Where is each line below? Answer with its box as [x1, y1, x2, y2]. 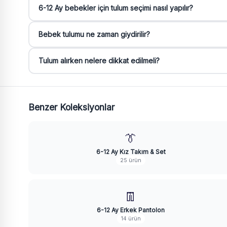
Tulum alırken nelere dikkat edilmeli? [38, 56, 160, 65]
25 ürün [120, 157, 141, 164]
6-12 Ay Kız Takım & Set [96, 148, 166, 156]
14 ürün [121, 215, 141, 222]
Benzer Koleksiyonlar [28, 101, 115, 112]
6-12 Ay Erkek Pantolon [97, 206, 165, 214]
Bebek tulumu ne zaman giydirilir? [38, 30, 150, 39]
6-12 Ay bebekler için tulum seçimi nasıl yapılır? [38, 4, 193, 12]
